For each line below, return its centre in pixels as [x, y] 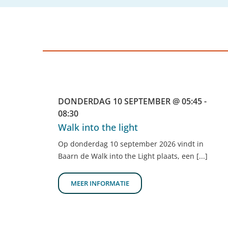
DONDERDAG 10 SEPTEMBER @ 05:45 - [132, 102]
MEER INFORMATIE [100, 183]
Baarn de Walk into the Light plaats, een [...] [133, 156]
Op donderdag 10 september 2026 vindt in [131, 144]
